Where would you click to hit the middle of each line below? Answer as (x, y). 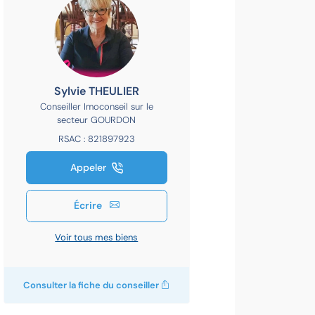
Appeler (89, 167)
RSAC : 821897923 (96, 139)
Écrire (89, 205)
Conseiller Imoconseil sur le (96, 106)
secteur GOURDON (97, 120)
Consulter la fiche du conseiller (92, 285)
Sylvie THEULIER (96, 91)
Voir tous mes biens (97, 237)
